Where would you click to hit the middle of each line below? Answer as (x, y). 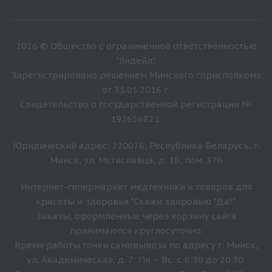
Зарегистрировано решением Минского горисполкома (136, 75)
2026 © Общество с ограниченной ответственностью (136, 46)
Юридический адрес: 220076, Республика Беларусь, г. (136, 145)
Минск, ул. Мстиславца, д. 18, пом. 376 (136, 160)
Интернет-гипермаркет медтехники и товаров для (136, 186)
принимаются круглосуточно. (136, 230)
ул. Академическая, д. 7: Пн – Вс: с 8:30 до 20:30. (136, 259)
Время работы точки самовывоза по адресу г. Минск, (136, 245)
